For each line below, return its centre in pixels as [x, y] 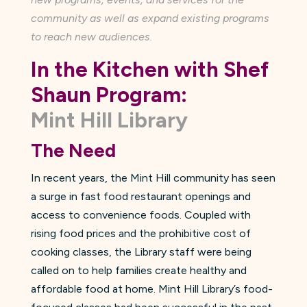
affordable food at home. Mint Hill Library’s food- [151, 288]
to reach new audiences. [91, 36]
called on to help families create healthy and [138, 270]
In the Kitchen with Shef [149, 69]
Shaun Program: [109, 95]
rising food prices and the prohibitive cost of [140, 233]
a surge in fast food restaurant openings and [140, 196]
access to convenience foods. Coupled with [140, 214]
